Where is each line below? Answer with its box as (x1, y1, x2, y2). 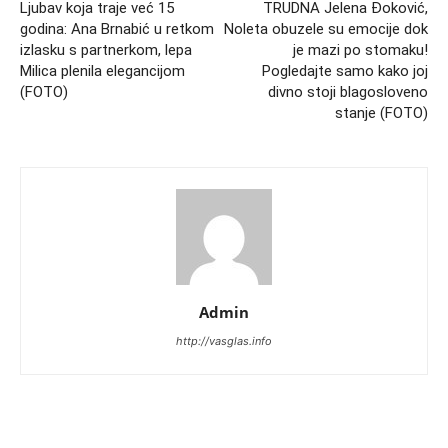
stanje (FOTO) (335, 104, 428, 123)
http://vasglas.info (176, 334, 272, 349)
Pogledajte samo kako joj (262, 62, 428, 81)
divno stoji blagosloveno (268, 83, 428, 102)
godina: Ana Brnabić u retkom (20, 20, 214, 39)
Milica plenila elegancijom (20, 62, 185, 81)
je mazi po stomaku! (293, 41, 428, 60)
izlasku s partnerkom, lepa (20, 41, 192, 60)
